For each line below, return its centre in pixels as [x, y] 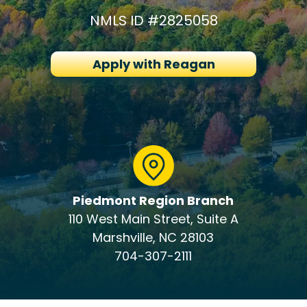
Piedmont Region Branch [153, 200]
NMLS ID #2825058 [153, 21]
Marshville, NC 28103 [153, 237]
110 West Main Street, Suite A [153, 219]
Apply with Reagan [153, 64]
